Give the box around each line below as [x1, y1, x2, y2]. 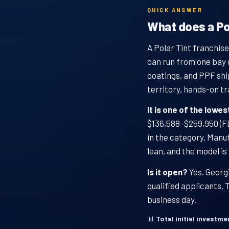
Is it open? [147, 166, 188, 177]
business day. [147, 194, 196, 204]
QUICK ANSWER [147, 6, 203, 13]
